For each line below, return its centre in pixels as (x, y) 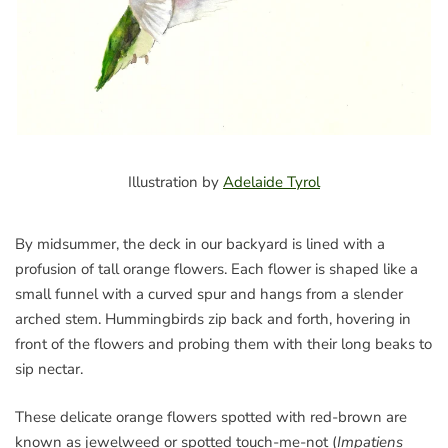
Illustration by (175, 182)
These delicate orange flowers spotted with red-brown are (211, 416)
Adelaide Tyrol (271, 182)
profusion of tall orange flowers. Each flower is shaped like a (216, 269)
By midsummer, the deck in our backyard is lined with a (200, 244)
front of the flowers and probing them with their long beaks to (223, 344)
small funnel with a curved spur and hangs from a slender (209, 294)
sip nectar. (49, 369)
